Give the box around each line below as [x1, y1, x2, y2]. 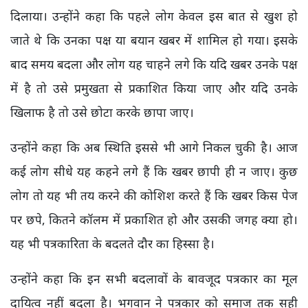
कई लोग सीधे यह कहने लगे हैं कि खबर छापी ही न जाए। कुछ [10, 163, 298, 180]
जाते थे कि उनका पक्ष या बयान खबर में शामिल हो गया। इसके [10, 32, 298, 49]
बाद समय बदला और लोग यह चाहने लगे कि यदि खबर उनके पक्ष [10, 56, 298, 73]
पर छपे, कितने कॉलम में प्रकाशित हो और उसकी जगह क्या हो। [10, 211, 298, 228]
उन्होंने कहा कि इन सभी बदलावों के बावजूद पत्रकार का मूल [10, 270, 298, 287]
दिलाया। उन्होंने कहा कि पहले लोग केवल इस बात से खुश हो [10, 8, 298, 25]
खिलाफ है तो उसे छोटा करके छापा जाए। [10, 104, 194, 121]
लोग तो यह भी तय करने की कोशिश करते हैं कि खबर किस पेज [10, 187, 298, 204]
